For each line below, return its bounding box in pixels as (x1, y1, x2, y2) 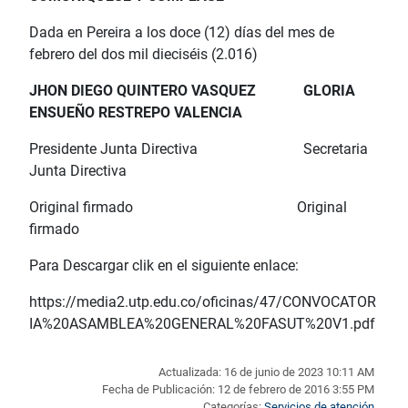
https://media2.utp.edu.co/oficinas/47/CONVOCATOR (29, 293, 376, 311)
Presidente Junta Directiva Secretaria (29, 140, 368, 158)
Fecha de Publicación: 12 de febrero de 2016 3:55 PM (102, 382, 374, 397)
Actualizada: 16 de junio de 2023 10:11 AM (158, 365, 374, 380)
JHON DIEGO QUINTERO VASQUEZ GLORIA (29, 82, 355, 100)
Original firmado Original (29, 199, 347, 217)
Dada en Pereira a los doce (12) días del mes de (29, 24, 334, 42)
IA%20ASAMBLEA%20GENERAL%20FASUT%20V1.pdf (29, 315, 375, 333)
